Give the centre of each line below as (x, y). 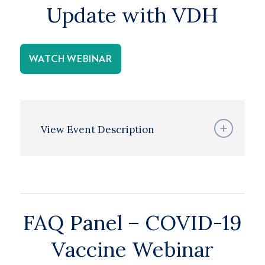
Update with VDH (132, 15)
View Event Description (97, 130)
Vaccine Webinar (132, 249)
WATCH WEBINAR (70, 59)
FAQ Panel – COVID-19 (132, 223)
